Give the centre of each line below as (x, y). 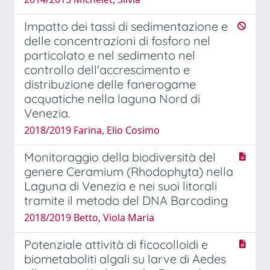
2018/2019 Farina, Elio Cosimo (92, 130)
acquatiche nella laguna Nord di (112, 98)
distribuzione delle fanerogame (110, 84)
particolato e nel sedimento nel (110, 55)
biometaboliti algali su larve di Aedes (125, 259)
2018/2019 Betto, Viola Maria (89, 217)
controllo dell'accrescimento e (107, 69)
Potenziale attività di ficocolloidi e (116, 244)
